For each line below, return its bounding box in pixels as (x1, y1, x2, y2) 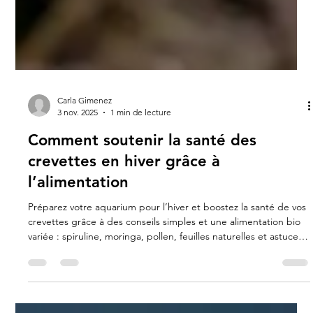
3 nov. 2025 (57, 300, 99, 311)
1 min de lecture (110, 300, 172, 311)
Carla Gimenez (57, 288, 112, 299)
